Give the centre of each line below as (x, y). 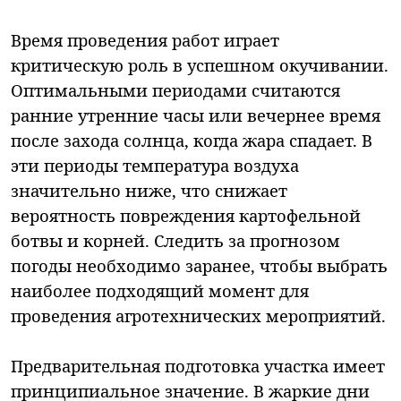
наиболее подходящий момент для (160, 290)
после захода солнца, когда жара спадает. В (192, 140)
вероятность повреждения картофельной (186, 215)
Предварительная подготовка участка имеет (198, 365)
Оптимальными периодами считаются (175, 90)
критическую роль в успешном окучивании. (200, 64)
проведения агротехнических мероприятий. (198, 315)
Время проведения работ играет (145, 39)
